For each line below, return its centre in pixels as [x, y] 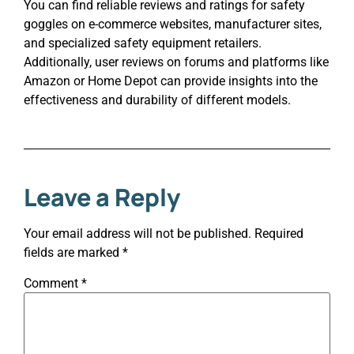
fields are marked [73, 252]
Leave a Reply [102, 197]
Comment [53, 284]
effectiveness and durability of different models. [157, 100]
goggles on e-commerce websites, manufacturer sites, [173, 24]
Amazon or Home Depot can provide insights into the [171, 81]
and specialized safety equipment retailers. [143, 43]
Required [279, 233]
